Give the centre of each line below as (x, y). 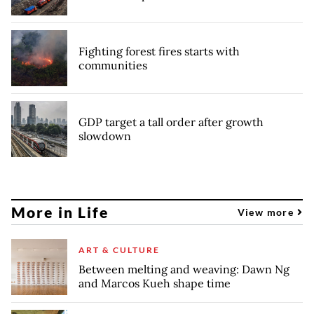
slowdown (105, 136)
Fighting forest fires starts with (159, 51)
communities (113, 65)
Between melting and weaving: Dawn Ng (184, 269)
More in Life (60, 212)
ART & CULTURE (119, 250)
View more (267, 212)
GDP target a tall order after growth (171, 122)
